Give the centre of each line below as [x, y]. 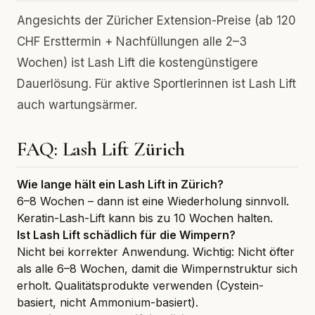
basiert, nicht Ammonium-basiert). [108, 302]
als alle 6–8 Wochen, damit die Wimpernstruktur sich [157, 269]
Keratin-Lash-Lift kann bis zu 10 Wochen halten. [145, 218]
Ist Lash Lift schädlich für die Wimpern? [126, 235]
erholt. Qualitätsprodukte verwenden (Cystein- [140, 285]
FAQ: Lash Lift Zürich [101, 149]
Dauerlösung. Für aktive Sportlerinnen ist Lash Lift [156, 84]
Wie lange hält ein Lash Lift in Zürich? [120, 184]
